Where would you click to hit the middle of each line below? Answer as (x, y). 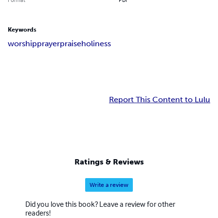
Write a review (109, 185)
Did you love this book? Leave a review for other (100, 204)
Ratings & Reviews (109, 162)
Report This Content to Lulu (160, 100)
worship (22, 44)
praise (71, 44)
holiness (96, 44)
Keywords (22, 30)
